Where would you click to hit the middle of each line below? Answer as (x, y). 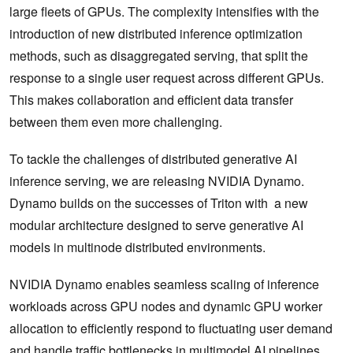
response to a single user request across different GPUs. (167, 77)
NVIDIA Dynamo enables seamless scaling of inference (164, 284)
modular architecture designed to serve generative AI (156, 225)
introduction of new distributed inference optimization (156, 33)
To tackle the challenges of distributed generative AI (153, 158)
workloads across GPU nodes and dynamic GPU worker (166, 306)
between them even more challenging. (117, 121)
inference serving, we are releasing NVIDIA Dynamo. (157, 180)
